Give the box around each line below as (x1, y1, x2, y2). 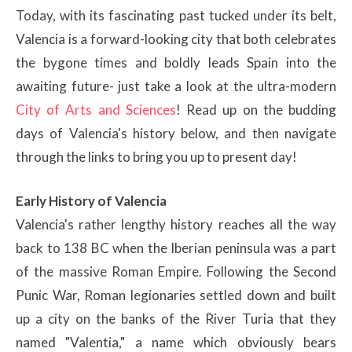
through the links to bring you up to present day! (16, 148, 297, 166)
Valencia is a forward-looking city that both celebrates (16, 31, 336, 48)
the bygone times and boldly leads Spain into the (16, 54, 336, 71)
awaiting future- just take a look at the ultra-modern (16, 78, 336, 95)
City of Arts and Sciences (16, 101, 176, 119)
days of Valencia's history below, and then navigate (16, 125, 336, 142)
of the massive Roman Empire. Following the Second (16, 262, 336, 280)
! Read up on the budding (175, 101, 337, 119)
